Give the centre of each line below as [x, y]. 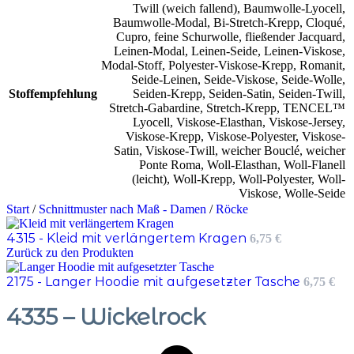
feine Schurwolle [196, 37]
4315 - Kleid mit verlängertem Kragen [128, 239]
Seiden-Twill [310, 94]
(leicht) [149, 179]
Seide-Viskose [239, 80]
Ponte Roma [170, 165]
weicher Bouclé [260, 151]
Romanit [321, 66]
